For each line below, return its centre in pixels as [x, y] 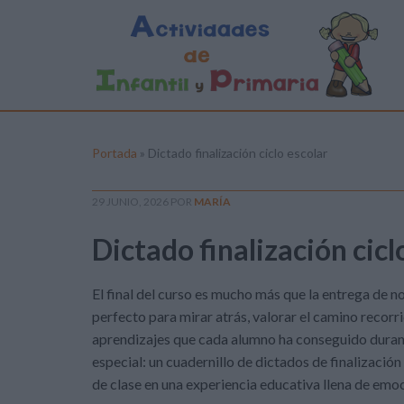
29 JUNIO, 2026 [130, 202]
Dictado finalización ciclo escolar [238, 153]
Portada [115, 153]
